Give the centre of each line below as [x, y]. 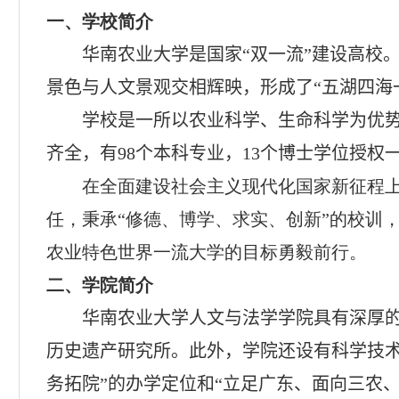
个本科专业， [189, 153]
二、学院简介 [100, 285]
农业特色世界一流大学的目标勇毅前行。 [207, 252]
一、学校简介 [100, 21]
